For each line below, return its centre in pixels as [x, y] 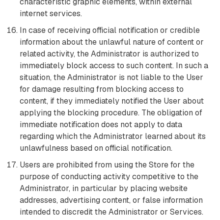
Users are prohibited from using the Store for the [107, 165]
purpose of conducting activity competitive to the [109, 177]
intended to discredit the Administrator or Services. [111, 212]
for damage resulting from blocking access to [102, 89]
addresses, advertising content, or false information [111, 200]
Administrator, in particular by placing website [104, 188]
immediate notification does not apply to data [101, 124]
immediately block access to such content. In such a [114, 66]
